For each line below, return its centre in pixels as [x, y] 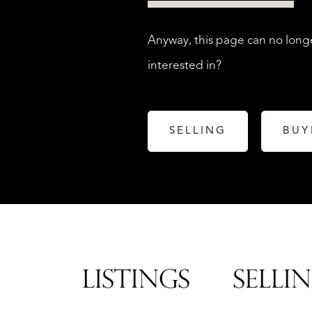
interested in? [185, 66]
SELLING [198, 131]
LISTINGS [135, 282]
